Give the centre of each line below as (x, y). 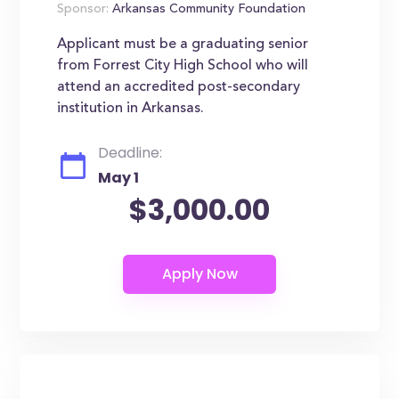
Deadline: (130, 153)
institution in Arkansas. (131, 109)
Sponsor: (83, 10)
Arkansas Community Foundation (208, 10)
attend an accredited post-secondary (179, 87)
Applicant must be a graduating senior (183, 45)
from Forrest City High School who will (183, 66)
